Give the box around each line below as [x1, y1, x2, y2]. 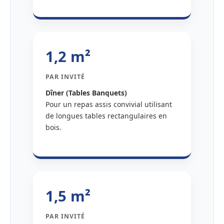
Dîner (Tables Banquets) [45, 88, 127, 98]
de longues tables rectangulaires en [45, 111, 167, 121]
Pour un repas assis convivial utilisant [45, 99, 172, 109]
